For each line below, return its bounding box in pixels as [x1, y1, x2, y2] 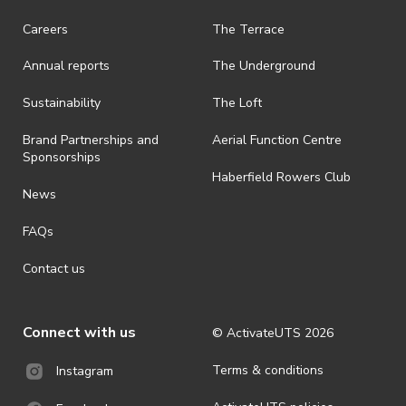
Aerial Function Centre [212, 131, 342, 150]
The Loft [212, 94, 262, 112]
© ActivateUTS [212, 324, 304, 343]
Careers [23, 20, 68, 38]
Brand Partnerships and [23, 131, 159, 150]
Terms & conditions [212, 362, 324, 380]
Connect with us [23, 323, 136, 343]
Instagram [56, 362, 113, 380]
